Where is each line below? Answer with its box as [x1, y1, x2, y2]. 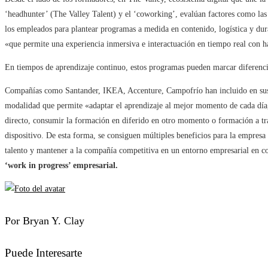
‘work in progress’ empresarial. [5, 161, 118, 170]
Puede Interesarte [5, 246, 82, 260]
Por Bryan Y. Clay [5, 215, 84, 227]
